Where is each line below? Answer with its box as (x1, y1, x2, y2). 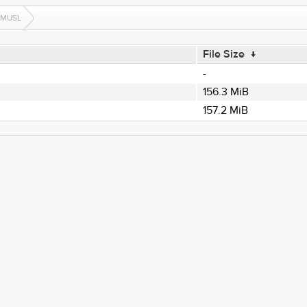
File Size (202, 47, 245, 61)
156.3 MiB (202, 85, 249, 99)
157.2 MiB (202, 103, 248, 117)
